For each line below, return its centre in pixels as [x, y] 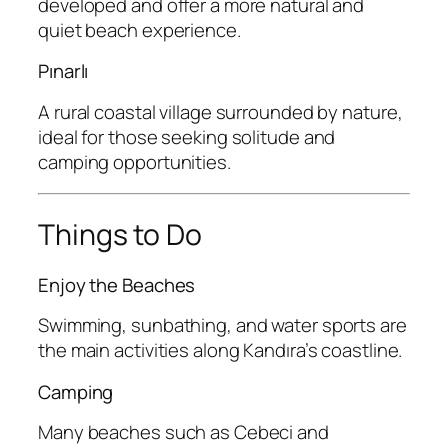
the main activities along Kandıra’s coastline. [220, 350]
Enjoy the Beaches [117, 284]
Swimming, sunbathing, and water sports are [222, 325]
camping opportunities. [134, 161]
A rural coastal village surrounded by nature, [220, 111]
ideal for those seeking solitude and [187, 136]
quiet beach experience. [139, 29]
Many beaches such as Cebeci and [183, 432]
